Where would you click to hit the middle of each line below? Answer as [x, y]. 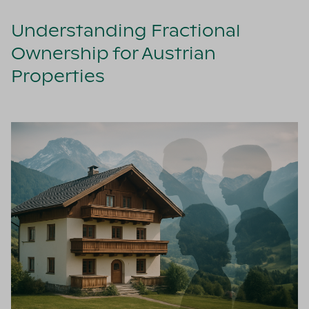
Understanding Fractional [126, 32]
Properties [58, 78]
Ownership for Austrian [113, 55]
